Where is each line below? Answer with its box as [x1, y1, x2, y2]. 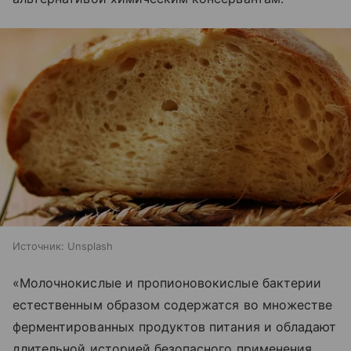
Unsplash [67, 239, 113, 252]
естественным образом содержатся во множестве [13, 296, 333, 313]
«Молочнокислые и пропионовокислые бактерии [13, 274, 322, 291]
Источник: [13, 239, 64, 252]
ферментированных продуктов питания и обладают [13, 318, 337, 335]
